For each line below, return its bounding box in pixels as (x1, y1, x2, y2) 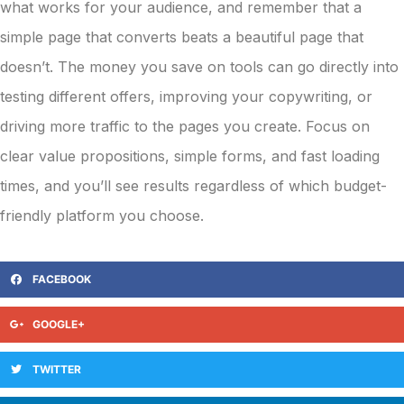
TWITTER (32, 363, 81, 377)
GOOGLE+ (32, 317, 85, 332)
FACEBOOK (32, 272, 91, 287)
